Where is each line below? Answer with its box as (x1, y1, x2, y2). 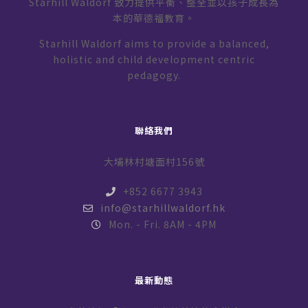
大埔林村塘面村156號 (103, 155, 205, 168)
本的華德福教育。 (113, 11, 195, 25)
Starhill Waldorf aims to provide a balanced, (38, 36, 269, 50)
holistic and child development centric (53, 52, 255, 66)
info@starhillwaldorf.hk (100, 201, 225, 214)
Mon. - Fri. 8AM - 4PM (109, 217, 217, 231)
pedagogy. (127, 68, 181, 82)
